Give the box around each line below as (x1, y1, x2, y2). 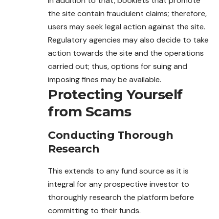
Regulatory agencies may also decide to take (48, 35, 209, 45)
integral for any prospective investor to (48, 179, 189, 190)
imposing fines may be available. (48, 74, 161, 85)
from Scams (48, 103, 131, 120)
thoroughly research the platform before (48, 192, 194, 203)
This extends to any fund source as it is (48, 166, 189, 176)
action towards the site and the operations (48, 48, 204, 59)
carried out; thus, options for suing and (48, 61, 187, 72)
